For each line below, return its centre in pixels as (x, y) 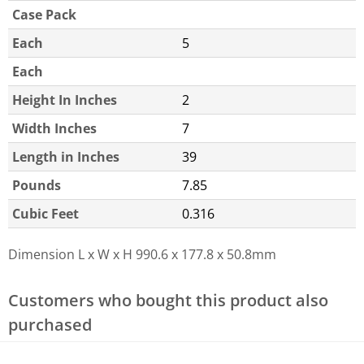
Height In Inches (65, 100)
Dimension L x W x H (70, 255)
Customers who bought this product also (168, 301)
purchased (50, 325)
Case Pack (44, 15)
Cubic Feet (45, 214)
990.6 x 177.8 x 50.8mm (206, 255)
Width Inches (54, 129)
